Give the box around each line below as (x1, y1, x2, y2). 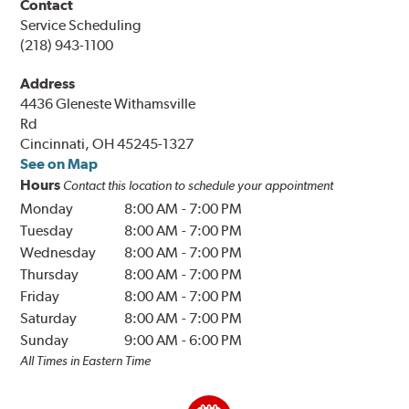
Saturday (20, 309, 78, 328)
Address (20, 75, 76, 93)
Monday (20, 200, 74, 218)
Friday (20, 288, 60, 306)
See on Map (20, 155, 99, 173)
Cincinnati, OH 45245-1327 (20, 135, 194, 153)
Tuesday (20, 222, 74, 240)
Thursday (20, 266, 79, 284)
